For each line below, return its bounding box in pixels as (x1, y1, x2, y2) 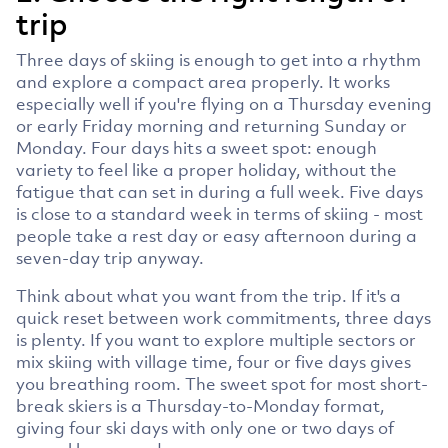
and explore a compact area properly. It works (16, 70, 390, 93)
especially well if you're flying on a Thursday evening (16, 92, 432, 115)
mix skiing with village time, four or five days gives (16, 350, 411, 373)
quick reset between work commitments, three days (16, 306, 431, 329)
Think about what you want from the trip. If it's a (16, 284, 401, 307)
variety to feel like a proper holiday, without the (16, 158, 397, 181)
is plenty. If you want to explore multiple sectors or (16, 328, 416, 351)
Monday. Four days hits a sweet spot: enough (16, 136, 377, 159)
